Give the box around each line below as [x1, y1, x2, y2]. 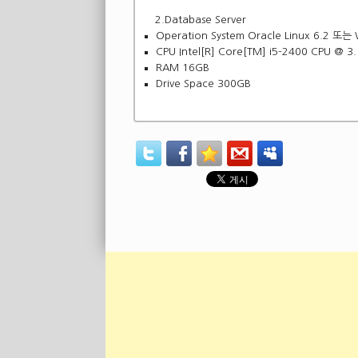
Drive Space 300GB [156, 78, 252, 89]
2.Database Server [152, 14, 247, 26]
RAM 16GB [156, 62, 210, 74]
